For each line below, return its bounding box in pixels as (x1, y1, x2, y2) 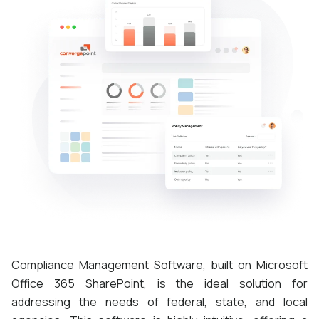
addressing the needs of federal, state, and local (11, 293, 308, 310)
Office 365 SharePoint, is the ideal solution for (11, 275, 308, 291)
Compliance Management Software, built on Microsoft (11, 256, 308, 273)
